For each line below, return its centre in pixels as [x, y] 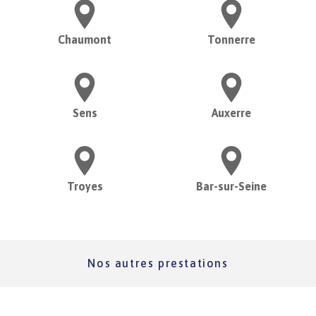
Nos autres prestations [158, 263]
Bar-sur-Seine [231, 186]
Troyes [85, 186]
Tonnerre [231, 39]
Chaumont [85, 39]
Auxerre [231, 113]
